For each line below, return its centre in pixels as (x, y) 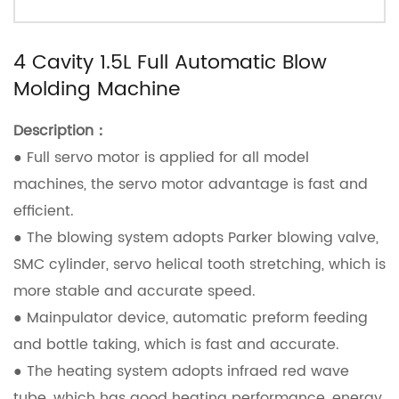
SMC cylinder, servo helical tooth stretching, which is (199, 265)
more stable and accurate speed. (134, 291)
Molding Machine (97, 90)
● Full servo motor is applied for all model (161, 158)
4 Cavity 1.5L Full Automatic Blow (170, 63)
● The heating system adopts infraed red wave (181, 371)
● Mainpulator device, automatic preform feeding (191, 318)
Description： (61, 131)
